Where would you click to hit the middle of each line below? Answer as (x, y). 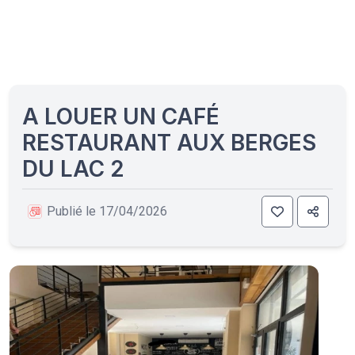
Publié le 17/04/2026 (107, 211)
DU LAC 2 (73, 169)
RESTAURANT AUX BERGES (169, 143)
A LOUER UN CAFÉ (121, 116)
